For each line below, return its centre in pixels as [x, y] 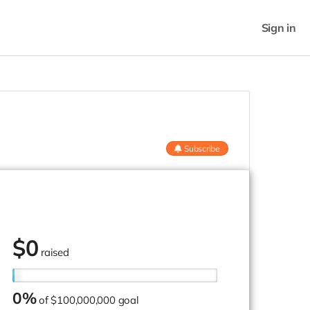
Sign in [279, 27]
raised [55, 252]
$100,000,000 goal [95, 300]
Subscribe [202, 149]
